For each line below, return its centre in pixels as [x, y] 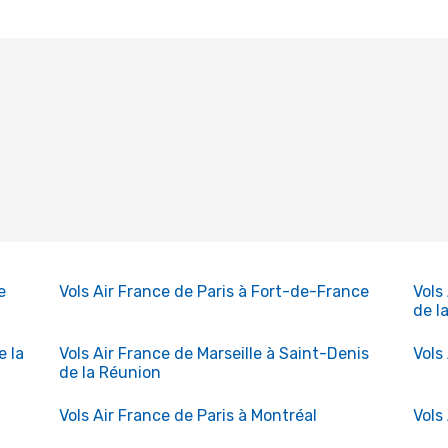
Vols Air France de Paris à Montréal [187, 415]
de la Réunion [109, 372]
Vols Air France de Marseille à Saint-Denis [213, 353]
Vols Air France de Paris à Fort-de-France [213, 291]
